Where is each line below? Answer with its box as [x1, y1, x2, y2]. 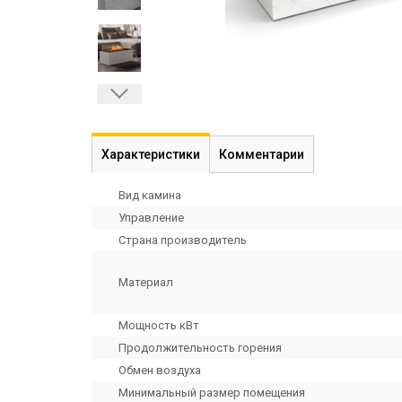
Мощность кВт [118, 319, 199, 332]
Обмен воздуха [118, 363, 201, 377]
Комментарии [219, 147, 304, 162]
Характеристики [101, 147, 200, 162]
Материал [118, 275, 173, 289]
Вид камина [118, 188, 181, 202]
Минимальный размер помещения [118, 386, 305, 399]
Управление [118, 211, 184, 224]
